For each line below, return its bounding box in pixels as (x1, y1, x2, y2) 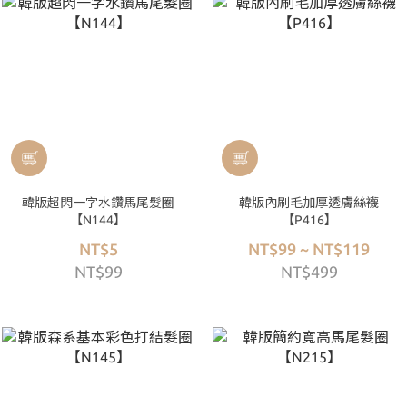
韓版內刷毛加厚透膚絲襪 (239, 195, 379, 210)
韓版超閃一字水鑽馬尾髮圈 (22, 195, 174, 210)
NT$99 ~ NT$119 (248, 240, 370, 258)
